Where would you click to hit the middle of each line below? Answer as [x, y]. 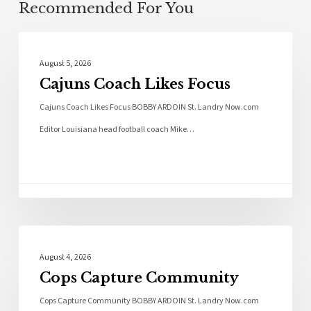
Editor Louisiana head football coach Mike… [117, 130]
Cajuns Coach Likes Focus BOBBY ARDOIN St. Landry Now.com [149, 108]
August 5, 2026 [65, 64]
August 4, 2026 [65, 258]
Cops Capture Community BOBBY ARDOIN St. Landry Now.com [149, 301]
